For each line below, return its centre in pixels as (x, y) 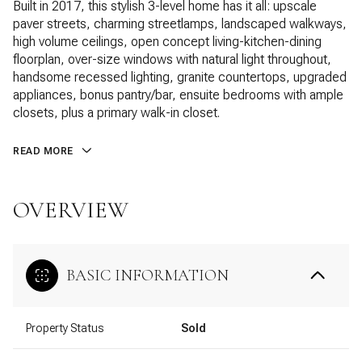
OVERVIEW (71, 210)
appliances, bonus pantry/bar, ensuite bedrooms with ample (178, 95)
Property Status (65, 328)
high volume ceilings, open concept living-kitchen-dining (167, 42)
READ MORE (43, 151)
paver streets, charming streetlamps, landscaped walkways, (180, 24)
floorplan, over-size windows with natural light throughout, (172, 59)
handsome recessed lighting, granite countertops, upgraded (180, 77)
